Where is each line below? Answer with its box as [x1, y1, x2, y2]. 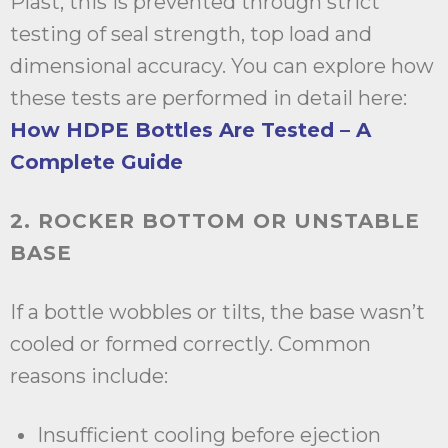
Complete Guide [10, 150, 183, 175]
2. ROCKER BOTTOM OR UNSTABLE [10, 209, 420, 234]
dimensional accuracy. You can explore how [10, 54, 434, 79]
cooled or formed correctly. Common [10, 332, 371, 357]
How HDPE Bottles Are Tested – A [10, 118, 371, 143]
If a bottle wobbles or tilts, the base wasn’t [10, 300, 425, 325]
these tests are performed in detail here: [10, 86, 407, 111]
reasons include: [10, 364, 168, 389]
